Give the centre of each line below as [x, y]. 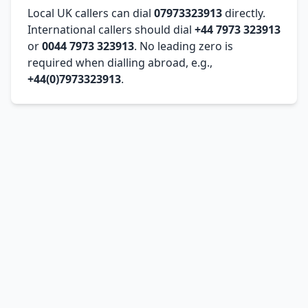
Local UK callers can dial [91, 13]
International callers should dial [111, 29]
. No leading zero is [184, 46]
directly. [244, 13]
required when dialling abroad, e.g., [120, 62]
